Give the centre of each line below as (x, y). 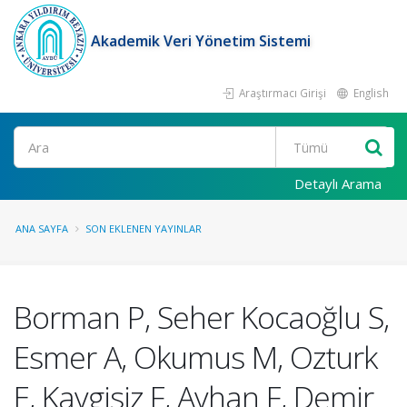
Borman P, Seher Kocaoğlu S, (201, 317)
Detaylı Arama (338, 184)
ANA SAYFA (42, 228)
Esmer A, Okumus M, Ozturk (195, 357)
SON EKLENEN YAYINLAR (144, 228)
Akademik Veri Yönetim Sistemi (201, 41)
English (370, 93)
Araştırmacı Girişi (281, 93)
